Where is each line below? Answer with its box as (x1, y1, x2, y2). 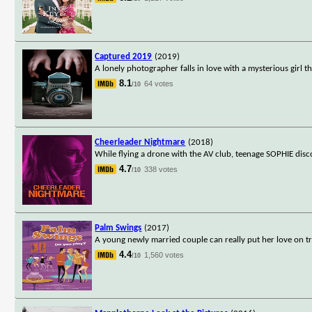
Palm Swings (95, 223, 142, 233)
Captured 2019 (95, 52, 153, 61)
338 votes (144, 164, 178, 173)
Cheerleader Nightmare (95, 137, 186, 147)
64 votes (144, 79, 174, 88)
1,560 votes (144, 250, 185, 259)
